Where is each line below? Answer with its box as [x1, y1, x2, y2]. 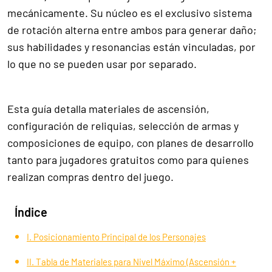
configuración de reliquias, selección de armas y [7, 118, 239, 132]
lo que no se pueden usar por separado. [7, 56, 197, 70]
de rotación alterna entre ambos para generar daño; [7, 22, 257, 36]
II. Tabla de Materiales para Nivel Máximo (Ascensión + [27, 256, 236, 267]
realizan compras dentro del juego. [7, 169, 174, 183]
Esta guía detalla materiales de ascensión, [7, 101, 209, 115]
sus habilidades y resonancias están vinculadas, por [7, 39, 256, 53]
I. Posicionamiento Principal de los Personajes [27, 231, 206, 242]
